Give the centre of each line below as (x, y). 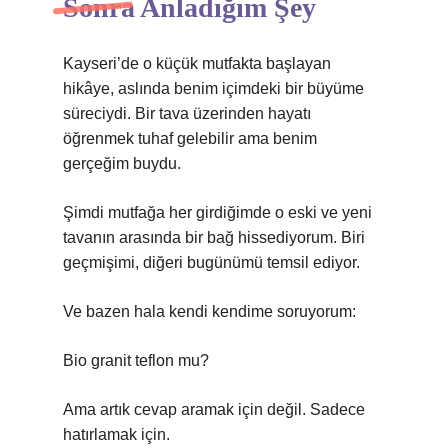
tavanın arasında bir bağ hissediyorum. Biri (214, 237)
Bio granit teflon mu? (136, 360)
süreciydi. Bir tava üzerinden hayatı (187, 113)
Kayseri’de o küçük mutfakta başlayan (197, 63)
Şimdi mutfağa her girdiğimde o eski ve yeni (217, 212)
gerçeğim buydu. (122, 163)
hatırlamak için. (116, 434)
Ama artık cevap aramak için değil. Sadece (214, 409)
